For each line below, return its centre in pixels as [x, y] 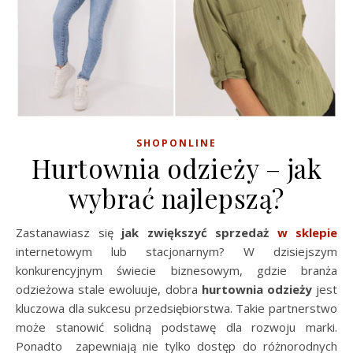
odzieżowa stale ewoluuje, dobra [109, 289]
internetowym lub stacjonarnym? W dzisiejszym [176, 251]
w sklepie [307, 232]
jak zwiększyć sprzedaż [199, 232]
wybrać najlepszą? [176, 198]
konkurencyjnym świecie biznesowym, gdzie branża [176, 270]
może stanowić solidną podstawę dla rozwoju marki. [176, 327]
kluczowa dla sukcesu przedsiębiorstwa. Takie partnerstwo [176, 308]
